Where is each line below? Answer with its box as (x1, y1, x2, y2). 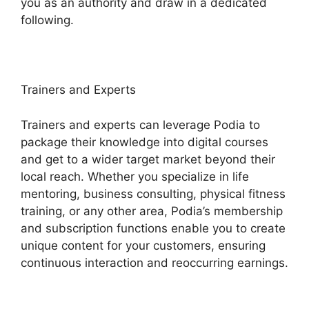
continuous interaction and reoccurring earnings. (21, 255, 288, 270)
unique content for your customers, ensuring (21, 238, 266, 252)
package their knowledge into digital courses (21, 134, 268, 149)
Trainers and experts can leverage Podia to (21, 117, 260, 132)
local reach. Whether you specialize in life (21, 169, 249, 183)
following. (21, 13, 74, 28)
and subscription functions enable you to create (21, 221, 286, 235)
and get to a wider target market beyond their (21, 152, 275, 166)
